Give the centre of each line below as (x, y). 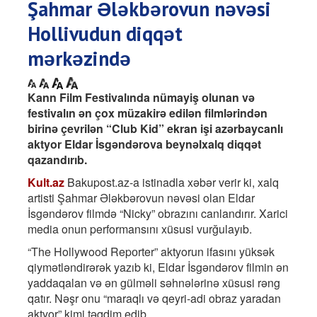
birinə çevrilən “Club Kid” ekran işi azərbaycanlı (155, 129)
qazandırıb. (57, 160)
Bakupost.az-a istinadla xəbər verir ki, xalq (172, 183)
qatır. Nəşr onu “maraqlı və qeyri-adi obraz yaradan (154, 299)
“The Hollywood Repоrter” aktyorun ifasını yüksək (151, 252)
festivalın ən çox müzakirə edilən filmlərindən (148, 113)
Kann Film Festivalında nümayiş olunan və (141, 98)
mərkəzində (79, 59)
